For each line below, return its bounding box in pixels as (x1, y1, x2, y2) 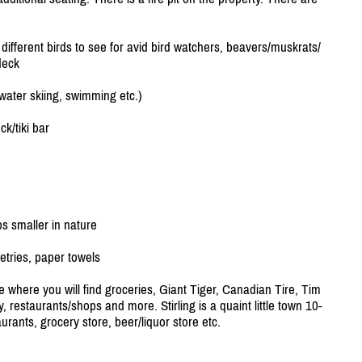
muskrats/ (270, 39, 321, 56)
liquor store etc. (141, 314, 221, 330)
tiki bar (15, 120, 49, 137)
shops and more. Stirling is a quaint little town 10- (70, 297, 322, 314)
